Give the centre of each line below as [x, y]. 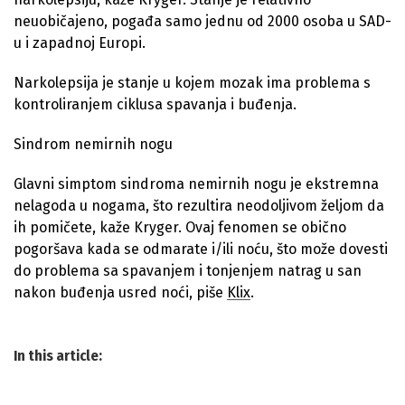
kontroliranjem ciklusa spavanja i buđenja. [155, 104]
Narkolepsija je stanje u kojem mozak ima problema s [192, 83]
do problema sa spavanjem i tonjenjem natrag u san [188, 271]
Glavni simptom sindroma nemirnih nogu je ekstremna [196, 184]
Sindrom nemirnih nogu [93, 144]
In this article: [58, 356]
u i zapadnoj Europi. [80, 43]
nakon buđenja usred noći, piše [120, 292]
